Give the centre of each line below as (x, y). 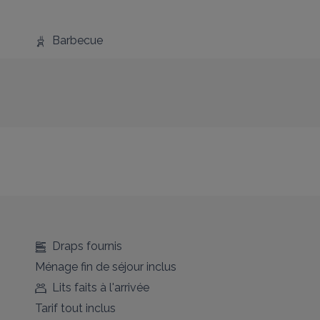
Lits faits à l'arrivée (100, 287)
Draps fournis (87, 246)
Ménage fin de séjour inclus (105, 267)
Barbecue (77, 40)
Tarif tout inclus (75, 308)
